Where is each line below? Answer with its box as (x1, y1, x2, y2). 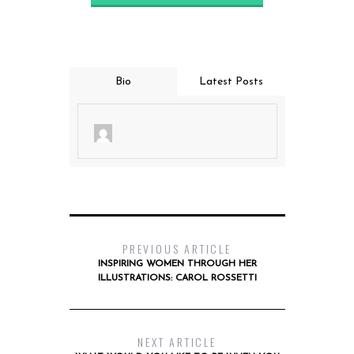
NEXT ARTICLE (137, 333, 217, 351)
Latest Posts (198, 76, 263, 88)
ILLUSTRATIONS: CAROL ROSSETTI (97, 273, 257, 284)
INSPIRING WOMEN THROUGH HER (97, 259, 257, 269)
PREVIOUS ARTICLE (122, 240, 232, 258)
